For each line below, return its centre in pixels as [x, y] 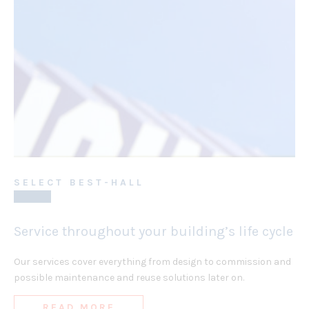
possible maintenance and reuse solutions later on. [130, 278]
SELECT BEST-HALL [79, 182]
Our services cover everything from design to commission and [152, 262]
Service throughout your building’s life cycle [153, 232]
